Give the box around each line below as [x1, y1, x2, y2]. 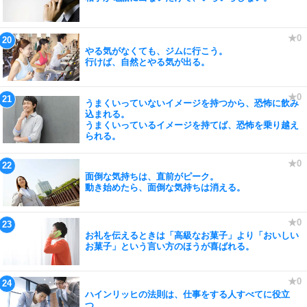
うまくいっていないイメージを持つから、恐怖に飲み [85, 97, 299, 108]
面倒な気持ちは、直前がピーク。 [85, 171, 219, 182]
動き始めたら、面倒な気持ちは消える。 [85, 182, 245, 193]
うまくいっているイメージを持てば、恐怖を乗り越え [85, 119, 299, 130]
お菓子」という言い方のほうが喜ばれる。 [85, 241, 254, 251]
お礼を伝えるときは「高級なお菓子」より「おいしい [85, 230, 299, 241]
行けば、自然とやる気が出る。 [85, 57, 210, 67]
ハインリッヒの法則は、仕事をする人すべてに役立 [85, 289, 290, 299]
